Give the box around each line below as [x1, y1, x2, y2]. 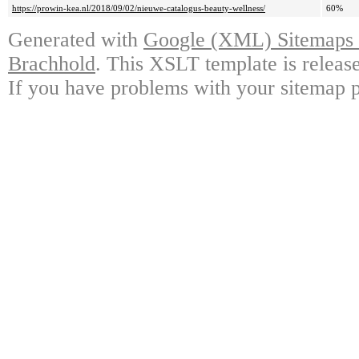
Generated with [8, 28, 143, 52]
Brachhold [8, 52, 95, 76]
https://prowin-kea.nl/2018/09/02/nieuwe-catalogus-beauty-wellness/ [12, 3, 265, 14]
